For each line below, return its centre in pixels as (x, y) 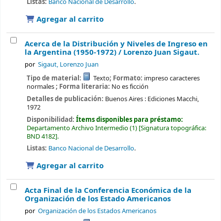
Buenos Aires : (125, 99)
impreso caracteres (172, 78)
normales (41, 87)
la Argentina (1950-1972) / (74, 53)
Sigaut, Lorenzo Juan (69, 65)
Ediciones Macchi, (173, 99)
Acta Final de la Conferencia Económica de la (108, 191)
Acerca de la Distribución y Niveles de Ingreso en (116, 44)
